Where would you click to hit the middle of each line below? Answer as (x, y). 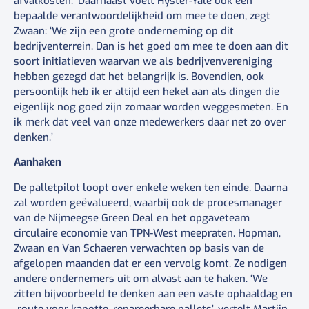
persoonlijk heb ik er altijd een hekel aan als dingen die (147, 92)
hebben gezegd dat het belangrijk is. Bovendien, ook (139, 77)
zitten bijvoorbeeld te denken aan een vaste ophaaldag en (153, 293)
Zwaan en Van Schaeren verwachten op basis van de (139, 248)
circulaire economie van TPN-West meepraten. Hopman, (147, 233)
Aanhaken (38, 162)
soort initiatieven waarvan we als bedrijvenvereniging (143, 62)
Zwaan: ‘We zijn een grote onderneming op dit (124, 31)
